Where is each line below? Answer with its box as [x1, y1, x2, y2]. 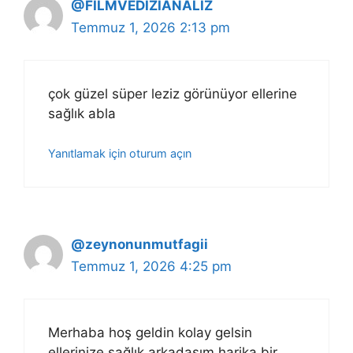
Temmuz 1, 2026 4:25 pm [71, 258, 232, 275]
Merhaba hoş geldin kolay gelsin [48, 324, 252, 340]
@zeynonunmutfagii [71, 236, 208, 253]
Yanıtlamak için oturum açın [48, 147, 191, 161]
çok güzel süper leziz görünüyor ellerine [48, 85, 297, 102]
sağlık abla [48, 105, 116, 121]
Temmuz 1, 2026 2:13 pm [71, 20, 230, 36]
